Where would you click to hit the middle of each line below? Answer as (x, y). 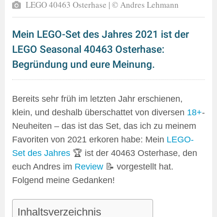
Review (89, 167)
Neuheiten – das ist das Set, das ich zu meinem (104, 126)
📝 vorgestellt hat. (138, 167)
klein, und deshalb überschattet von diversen (100, 113)
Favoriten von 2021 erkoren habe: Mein (89, 140)
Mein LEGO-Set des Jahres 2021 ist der (101, 35)
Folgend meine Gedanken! (63, 180)
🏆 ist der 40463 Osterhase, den (134, 153)
